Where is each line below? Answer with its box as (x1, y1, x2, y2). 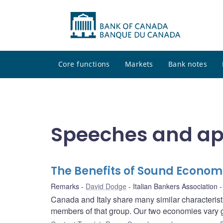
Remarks (51, 181, 79, 192)
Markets (124, 59, 153, 69)
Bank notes (168, 59, 208, 69)
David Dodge (86, 181, 126, 192)
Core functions (58, 59, 110, 69)
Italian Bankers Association (133, 181, 218, 192)
